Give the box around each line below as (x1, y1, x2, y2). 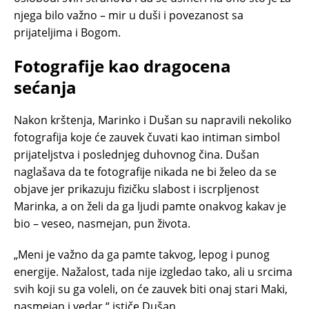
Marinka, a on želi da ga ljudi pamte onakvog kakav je (14, 198, 286, 214)
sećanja (14, 75, 77, 99)
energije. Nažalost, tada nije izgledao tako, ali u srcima (14, 263, 292, 279)
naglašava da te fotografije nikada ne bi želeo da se (14, 163, 277, 179)
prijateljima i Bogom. (14, 24, 121, 40)
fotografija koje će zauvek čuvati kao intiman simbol (14, 129, 280, 145)
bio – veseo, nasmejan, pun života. (14, 215, 190, 231)
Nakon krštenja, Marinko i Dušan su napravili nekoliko (14, 112, 292, 128)
